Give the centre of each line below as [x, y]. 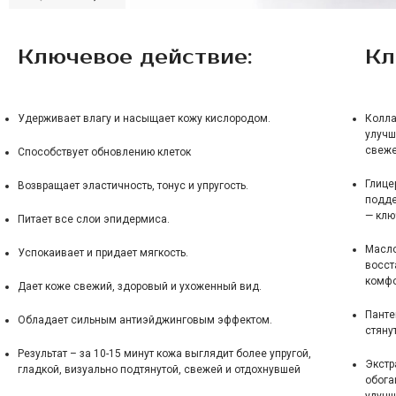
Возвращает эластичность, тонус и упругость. [133, 186]
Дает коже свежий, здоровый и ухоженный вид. [140, 286]
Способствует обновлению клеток [104, 152]
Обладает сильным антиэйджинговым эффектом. [145, 320]
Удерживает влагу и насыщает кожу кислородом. [144, 118]
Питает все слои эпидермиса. [94, 219]
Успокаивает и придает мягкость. [103, 253]
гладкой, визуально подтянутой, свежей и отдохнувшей [159, 369]
